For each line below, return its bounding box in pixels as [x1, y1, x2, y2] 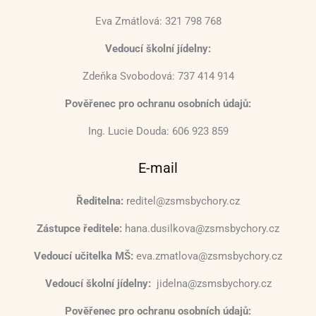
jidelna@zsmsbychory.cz [153, 277, 272, 291]
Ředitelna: [76, 195, 123, 208]
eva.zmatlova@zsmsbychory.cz [133, 250, 282, 263]
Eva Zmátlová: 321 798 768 [95, 15, 221, 28]
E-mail [138, 159, 178, 177]
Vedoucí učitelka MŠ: [34, 250, 133, 263]
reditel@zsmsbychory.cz [123, 195, 240, 208]
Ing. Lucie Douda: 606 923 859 [87, 125, 229, 138]
